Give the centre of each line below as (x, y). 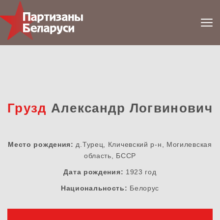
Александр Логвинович (130, 108)
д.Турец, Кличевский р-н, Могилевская (143, 145)
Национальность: (94, 188)
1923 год (140, 172)
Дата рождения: (94, 172)
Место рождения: (41, 145)
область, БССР (110, 156)
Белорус (143, 188)
